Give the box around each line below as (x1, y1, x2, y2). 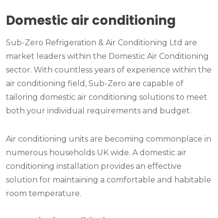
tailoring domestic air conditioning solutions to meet (6, 92, 207, 102)
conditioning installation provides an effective (6, 162, 182, 171)
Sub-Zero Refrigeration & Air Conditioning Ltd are (6, 38, 197, 48)
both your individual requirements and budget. (6, 106, 191, 116)
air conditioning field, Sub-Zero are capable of (6, 79, 183, 89)
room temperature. (6, 189, 81, 199)
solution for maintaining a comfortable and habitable (6, 175, 211, 185)
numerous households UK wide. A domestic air (6, 148, 186, 158)
